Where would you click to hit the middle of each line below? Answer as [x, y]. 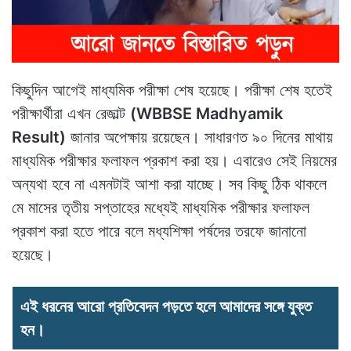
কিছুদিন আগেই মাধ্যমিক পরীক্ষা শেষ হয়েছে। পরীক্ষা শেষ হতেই [172, 90]
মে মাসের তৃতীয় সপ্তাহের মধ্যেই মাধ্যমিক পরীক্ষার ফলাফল [161, 207]
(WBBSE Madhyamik [206, 113]
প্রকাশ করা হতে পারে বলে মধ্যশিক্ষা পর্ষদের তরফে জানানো [159, 231]
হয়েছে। [33, 254]
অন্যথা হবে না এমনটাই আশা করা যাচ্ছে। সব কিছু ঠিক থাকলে [169, 184]
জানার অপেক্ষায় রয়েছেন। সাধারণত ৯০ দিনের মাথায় [199, 137]
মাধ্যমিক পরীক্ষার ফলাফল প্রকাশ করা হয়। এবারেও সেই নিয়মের [174, 160]
